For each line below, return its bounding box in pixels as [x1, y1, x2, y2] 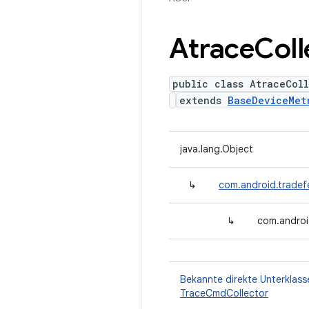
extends [179, 94, 228, 107]
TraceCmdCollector [180, 287, 268, 299]
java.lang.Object [180, 143, 253, 155]
